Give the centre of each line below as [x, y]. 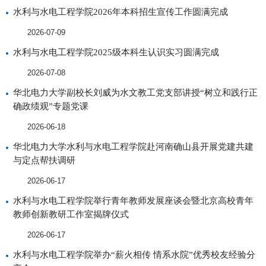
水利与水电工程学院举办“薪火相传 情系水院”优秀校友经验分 [134, 254]
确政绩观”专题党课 [51, 106]
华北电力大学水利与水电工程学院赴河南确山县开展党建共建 [133, 146]
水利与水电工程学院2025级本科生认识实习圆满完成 [116, 52]
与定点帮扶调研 [44, 160]
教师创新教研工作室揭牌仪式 [71, 214]
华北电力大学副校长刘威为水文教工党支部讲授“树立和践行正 [135, 92]
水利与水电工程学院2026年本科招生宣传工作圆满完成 [121, 12]
